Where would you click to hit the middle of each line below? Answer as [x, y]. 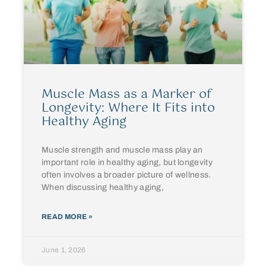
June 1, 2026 [64, 250]
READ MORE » [67, 217]
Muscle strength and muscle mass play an [122, 150]
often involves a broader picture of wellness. [126, 175]
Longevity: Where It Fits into [128, 108]
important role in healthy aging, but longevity [127, 162]
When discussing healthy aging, [103, 187]
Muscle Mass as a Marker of [126, 94]
